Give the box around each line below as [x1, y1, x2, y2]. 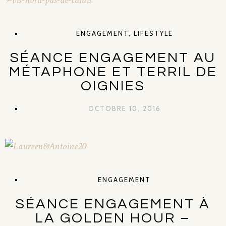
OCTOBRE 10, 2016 [88, 104, 161, 112]
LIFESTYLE [133, 29, 173, 37]
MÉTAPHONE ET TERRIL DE [9, 65, 217, 79]
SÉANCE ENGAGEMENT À [16, 197, 210, 211]
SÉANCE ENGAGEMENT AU [10, 50, 216, 65]
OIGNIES [81, 79, 145, 93]
